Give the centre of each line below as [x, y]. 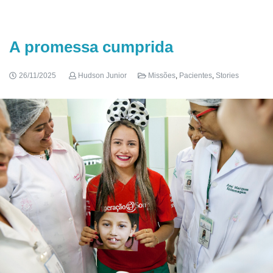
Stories [228, 76]
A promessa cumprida [91, 47]
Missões [162, 76]
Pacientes [196, 76]
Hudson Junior [103, 76]
